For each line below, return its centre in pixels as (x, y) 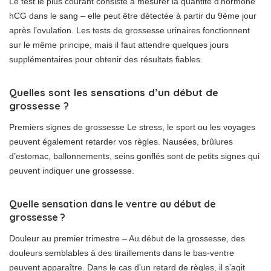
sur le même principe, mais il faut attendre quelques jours (119, 45)
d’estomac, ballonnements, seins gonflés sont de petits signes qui (134, 156)
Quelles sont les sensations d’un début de (114, 93)
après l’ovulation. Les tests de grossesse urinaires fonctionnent (129, 31)
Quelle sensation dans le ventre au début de (113, 204)
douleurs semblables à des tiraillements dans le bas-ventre (122, 253)
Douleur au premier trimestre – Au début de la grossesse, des (127, 239)
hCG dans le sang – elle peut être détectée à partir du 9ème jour (133, 16)
